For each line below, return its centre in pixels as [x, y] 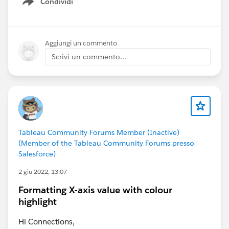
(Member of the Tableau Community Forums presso [106, 143]
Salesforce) [37, 154]
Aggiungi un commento [81, 43]
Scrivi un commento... [89, 56]
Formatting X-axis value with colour [95, 190]
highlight [38, 201]
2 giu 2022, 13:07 [43, 171]
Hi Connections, [47, 221]
